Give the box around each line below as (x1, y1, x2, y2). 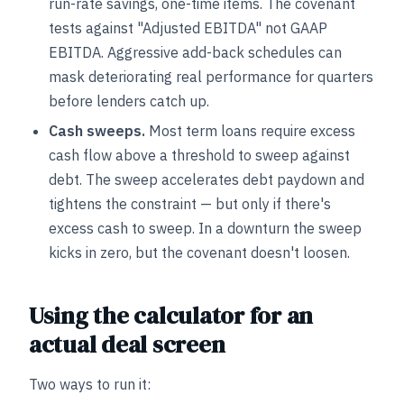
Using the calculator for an (29, 299, 313, 332)
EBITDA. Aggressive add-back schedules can (49, 43, 342, 61)
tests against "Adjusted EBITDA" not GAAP (49, 19, 327, 37)
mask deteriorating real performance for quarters (49, 68, 373, 86)
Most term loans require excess (145, 122, 355, 140)
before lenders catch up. (49, 92, 209, 110)
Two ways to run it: (29, 375, 151, 393)
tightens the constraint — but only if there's (49, 195, 331, 213)
